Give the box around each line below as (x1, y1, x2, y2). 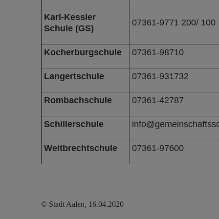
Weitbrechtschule (44, 143, 117, 153)
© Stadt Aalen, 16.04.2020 (41, 199, 124, 208)
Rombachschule (44, 95, 112, 105)
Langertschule (44, 71, 104, 81)
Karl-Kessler (44, 12, 96, 22)
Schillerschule (44, 119, 104, 129)
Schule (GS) (44, 23, 94, 33)
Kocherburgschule (44, 47, 122, 57)
